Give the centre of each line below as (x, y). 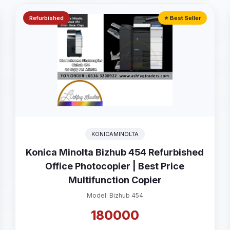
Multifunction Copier (115, 180)
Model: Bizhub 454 (115, 195)
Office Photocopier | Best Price (115, 166)
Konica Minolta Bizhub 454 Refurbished (115, 152)
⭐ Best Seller (183, 18)
